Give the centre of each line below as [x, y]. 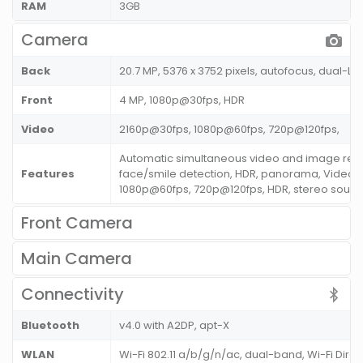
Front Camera [77, 223]
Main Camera [77, 259]
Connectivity [73, 295]
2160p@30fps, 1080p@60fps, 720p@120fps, [229, 130]
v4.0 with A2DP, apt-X [174, 326]
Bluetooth [50, 326]
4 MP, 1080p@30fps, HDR [182, 100]
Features [48, 174]
